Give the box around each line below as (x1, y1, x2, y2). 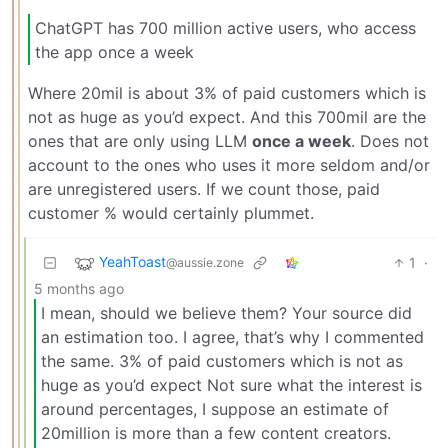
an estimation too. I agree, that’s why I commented (41, 326, 424, 347)
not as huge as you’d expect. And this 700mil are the (28, 107, 426, 128)
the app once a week (35, 41, 194, 62)
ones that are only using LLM (28, 131, 252, 152)
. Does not (351, 131, 429, 152)
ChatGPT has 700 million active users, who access (35, 17, 416, 38)
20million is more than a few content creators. (41, 422, 391, 443)
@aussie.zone (166, 255, 244, 271)
